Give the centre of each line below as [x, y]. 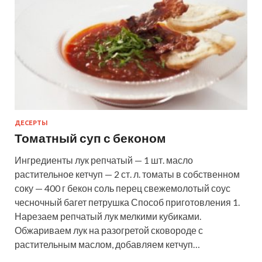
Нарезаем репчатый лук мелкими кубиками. [108, 216]
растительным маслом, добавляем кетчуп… [107, 244]
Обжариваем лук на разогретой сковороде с [109, 230]
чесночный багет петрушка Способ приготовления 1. [127, 202]
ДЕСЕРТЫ [31, 123]
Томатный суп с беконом [90, 138]
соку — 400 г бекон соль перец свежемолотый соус [123, 188]
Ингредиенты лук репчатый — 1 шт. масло [104, 160]
